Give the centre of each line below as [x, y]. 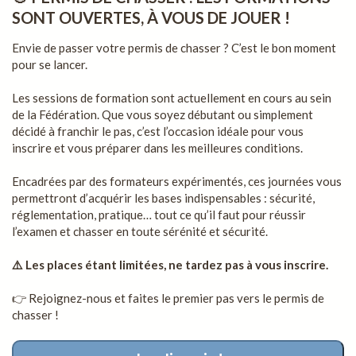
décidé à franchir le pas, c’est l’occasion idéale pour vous [158, 131]
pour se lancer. [50, 64]
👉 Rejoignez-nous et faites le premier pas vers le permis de [168, 298]
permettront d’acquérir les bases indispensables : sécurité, [163, 198]
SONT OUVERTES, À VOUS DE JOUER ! [151, 17]
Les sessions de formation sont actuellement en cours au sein [172, 98]
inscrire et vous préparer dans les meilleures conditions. [157, 148]
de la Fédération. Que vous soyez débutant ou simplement [163, 114]
